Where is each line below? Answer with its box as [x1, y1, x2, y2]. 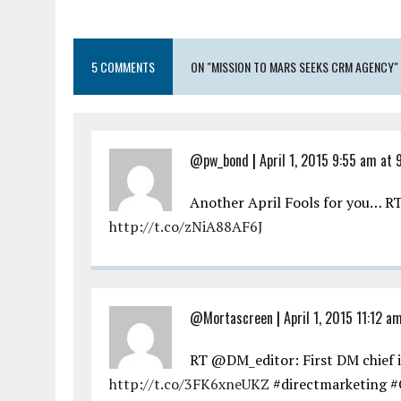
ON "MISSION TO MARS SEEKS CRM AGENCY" [191, 57, 398, 77]
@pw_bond [190, 149, 249, 172]
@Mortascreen [190, 307, 273, 329]
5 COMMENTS [91, 57, 155, 77]
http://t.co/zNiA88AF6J [109, 217, 263, 237]
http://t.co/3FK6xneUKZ [109, 374, 269, 395]
